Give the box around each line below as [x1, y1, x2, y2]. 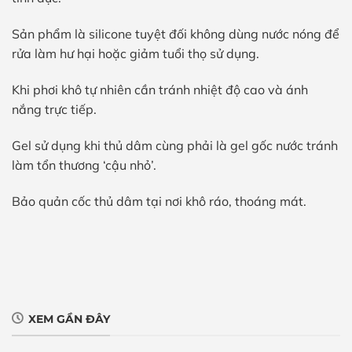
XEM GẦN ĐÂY [28, 312, 111, 327]
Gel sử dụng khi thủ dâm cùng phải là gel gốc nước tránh [12, 137, 338, 153]
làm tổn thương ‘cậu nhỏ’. [12, 156, 156, 173]
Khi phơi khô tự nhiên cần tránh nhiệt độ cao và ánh [12, 82, 308, 98]
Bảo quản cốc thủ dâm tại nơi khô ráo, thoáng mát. [12, 192, 306, 209]
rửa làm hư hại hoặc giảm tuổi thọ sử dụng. [12, 46, 259, 62]
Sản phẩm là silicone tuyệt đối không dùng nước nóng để [12, 26, 339, 42]
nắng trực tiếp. [12, 101, 97, 118]
